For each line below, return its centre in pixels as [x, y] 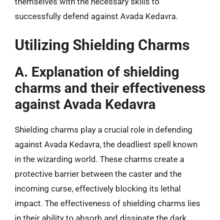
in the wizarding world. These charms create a [99, 159]
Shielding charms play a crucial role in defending [104, 129]
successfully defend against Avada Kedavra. [96, 16]
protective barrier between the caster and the [98, 174]
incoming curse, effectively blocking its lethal [98, 188]
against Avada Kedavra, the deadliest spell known [106, 144]
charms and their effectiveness [110, 88]
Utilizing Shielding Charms [102, 45]
